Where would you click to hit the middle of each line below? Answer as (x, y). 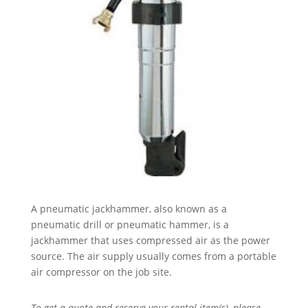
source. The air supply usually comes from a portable (153, 256)
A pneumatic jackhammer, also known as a (129, 209)
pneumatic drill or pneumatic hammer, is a (130, 225)
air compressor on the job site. (101, 272)
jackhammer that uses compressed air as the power (150, 241)
